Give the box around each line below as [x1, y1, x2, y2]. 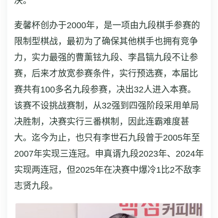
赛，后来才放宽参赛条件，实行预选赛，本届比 [14, 69, 198, 78]
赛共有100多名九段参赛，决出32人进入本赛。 [14, 85, 196, 94]
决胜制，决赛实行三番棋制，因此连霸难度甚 [14, 117, 189, 127]
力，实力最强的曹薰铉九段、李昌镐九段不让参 [14, 53, 198, 62]
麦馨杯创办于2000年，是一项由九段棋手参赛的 [14, 20, 200, 30]
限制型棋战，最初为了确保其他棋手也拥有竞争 [14, 36, 198, 46]
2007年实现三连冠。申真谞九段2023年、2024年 [14, 149, 204, 159]
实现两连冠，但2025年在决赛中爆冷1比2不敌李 [14, 165, 201, 175]
